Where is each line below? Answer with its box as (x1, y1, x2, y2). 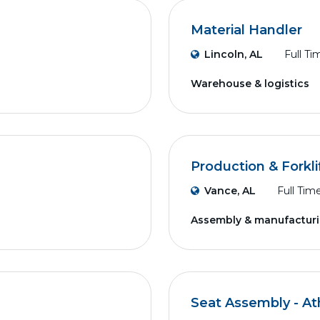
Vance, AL (204, 184, 256, 197)
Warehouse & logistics (191, 77, 309, 90)
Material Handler (191, 22, 302, 38)
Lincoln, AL (204, 48, 263, 61)
